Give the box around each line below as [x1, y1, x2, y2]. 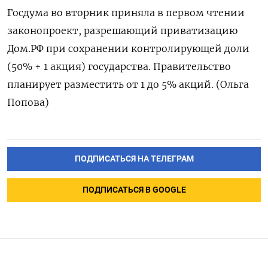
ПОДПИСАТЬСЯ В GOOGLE [82, 184, 186, 195]
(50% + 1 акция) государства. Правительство [7, 60, 231, 72]
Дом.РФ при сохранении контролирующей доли [7, 42, 249, 54]
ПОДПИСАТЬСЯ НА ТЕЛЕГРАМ [74, 153, 194, 164]
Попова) [7, 96, 49, 108]
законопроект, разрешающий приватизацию [7, 24, 237, 36]
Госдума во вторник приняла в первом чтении [7, 6, 245, 19]
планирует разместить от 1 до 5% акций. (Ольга [7, 78, 249, 90]
